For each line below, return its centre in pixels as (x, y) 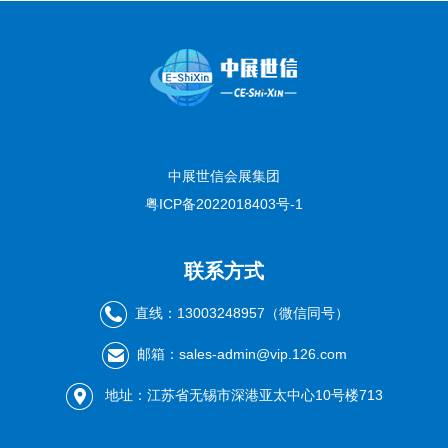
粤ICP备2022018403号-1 (224, 204)
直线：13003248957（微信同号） (241, 313)
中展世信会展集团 (224, 176)
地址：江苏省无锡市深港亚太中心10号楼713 (241, 395)
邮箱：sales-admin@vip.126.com (241, 354)
